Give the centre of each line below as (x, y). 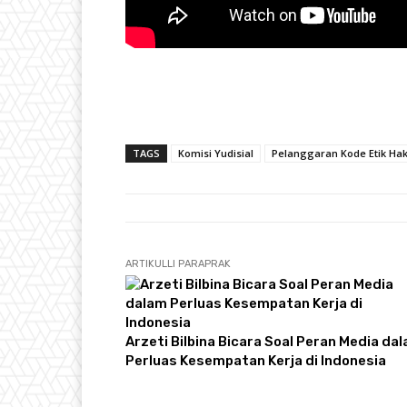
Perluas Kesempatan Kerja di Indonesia (256, 360)
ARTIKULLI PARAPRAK (178, 263)
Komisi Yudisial (216, 153)
